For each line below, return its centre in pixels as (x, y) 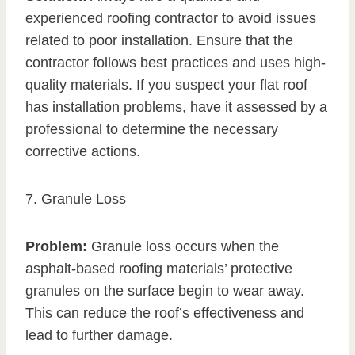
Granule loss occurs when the (183, 247)
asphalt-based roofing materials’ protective (159, 269)
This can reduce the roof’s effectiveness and (165, 313)
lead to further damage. (99, 336)
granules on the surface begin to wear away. (165, 291)
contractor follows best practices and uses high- (176, 63)
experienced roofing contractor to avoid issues (171, 19)
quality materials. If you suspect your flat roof (166, 85)
